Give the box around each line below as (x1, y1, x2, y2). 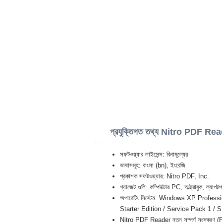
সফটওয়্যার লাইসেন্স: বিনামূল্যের (120, 151, 188, 158)
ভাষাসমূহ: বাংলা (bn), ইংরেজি (120, 162, 185, 169)
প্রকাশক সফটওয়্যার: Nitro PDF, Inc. (120, 172, 209, 180)
